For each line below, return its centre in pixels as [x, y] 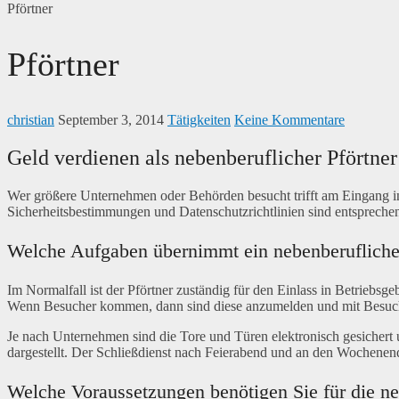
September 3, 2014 [111, 119]
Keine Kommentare [289, 119]
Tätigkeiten [199, 119]
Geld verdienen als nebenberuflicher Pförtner [202, 157]
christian [31, 119]
